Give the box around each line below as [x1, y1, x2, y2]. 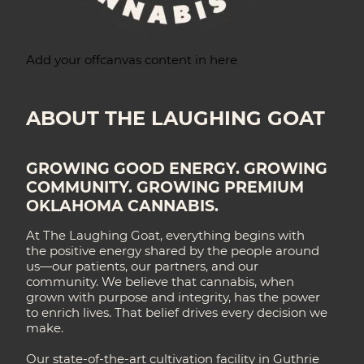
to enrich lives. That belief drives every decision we [26, 305, 328, 321]
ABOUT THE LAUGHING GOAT [26, 106, 326, 131]
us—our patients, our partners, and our [26, 258, 259, 275]
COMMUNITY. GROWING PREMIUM [26, 177, 305, 197]
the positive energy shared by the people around [26, 243, 320, 259]
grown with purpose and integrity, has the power [26, 289, 321, 305]
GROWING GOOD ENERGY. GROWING [26, 158, 328, 178]
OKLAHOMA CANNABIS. [26, 196, 219, 215]
